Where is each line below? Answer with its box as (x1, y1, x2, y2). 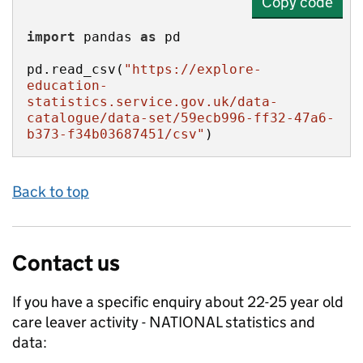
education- (27, 78, 108, 93)
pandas (75, 29, 140, 45)
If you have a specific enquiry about (12, 293, 247, 311)
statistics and (222, 313, 315, 331)
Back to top (12, 182, 89, 201)
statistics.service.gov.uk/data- (27, 94, 278, 109)
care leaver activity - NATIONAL (12, 313, 222, 331)
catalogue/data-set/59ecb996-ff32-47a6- (27, 110, 335, 126)
